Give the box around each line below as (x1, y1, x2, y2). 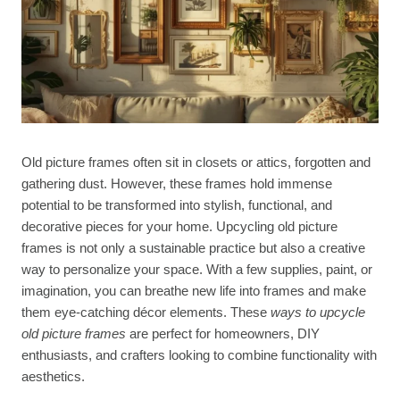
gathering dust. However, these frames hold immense (21, 175, 332, 191)
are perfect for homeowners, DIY (126, 325, 320, 341)
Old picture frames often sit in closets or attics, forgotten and (21, 154, 371, 170)
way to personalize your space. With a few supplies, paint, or (21, 261, 372, 277)
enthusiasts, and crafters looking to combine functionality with (21, 346, 377, 362)
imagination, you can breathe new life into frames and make (21, 282, 366, 298)
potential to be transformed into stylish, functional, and (21, 196, 332, 212)
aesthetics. (21, 368, 85, 384)
